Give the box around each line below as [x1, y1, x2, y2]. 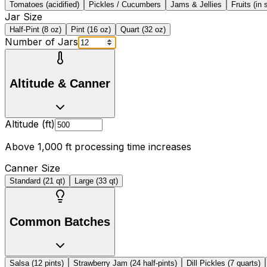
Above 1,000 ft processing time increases [5, 141, 191, 153]
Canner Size [5, 162, 60, 175]
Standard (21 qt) [10, 176, 65, 186]
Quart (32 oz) [120, 25, 166, 35]
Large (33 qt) [74, 176, 118, 186]
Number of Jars [5, 36, 78, 48]
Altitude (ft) [5, 118, 55, 131]
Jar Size [5, 11, 42, 23]
